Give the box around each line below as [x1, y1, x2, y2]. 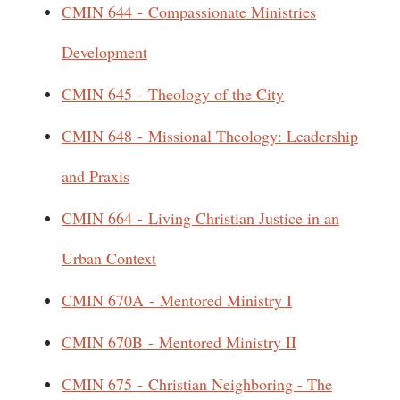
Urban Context [62, 247, 156, 269]
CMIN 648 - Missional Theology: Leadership [62, 125, 358, 146]
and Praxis [62, 165, 129, 187]
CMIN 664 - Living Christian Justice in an [62, 207, 339, 229]
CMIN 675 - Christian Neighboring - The [62, 373, 332, 395]
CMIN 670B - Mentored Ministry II [62, 331, 296, 353]
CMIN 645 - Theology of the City [62, 83, 284, 104]
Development [62, 41, 147, 62]
